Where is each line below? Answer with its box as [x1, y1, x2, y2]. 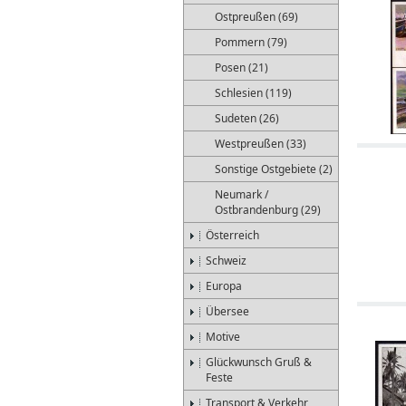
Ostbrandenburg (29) [215, 202, 321, 217]
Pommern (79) [215, 34, 287, 50]
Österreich [206, 227, 259, 243]
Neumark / [215, 187, 268, 202]
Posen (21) [215, 60, 268, 75]
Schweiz [206, 253, 246, 268]
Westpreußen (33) [215, 136, 306, 151]
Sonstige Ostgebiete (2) [215, 161, 333, 177]
